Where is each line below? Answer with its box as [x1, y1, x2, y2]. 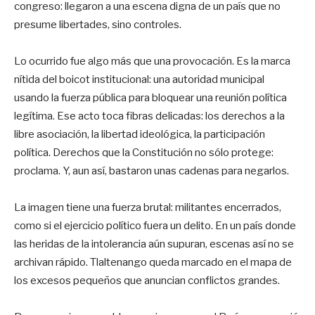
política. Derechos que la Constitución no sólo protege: [14, 146, 274, 159]
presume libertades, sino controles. [14, 18, 181, 31]
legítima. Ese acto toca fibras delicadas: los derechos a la [14, 109, 285, 122]
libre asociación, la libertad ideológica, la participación [14, 127, 265, 141]
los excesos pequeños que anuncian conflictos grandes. [14, 274, 280, 287]
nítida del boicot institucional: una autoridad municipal [14, 72, 264, 86]
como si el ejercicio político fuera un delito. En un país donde [14, 219, 296, 232]
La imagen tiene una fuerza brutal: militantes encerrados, [14, 200, 281, 214]
